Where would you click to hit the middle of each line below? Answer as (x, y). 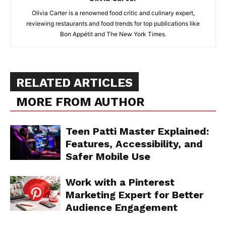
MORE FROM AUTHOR (80, 102)
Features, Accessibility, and (134, 144)
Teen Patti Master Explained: (137, 131)
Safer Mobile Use (108, 156)
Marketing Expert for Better (134, 194)
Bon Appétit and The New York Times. (113, 34)
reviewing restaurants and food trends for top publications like (113, 23)
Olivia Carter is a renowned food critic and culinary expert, (113, 13)
